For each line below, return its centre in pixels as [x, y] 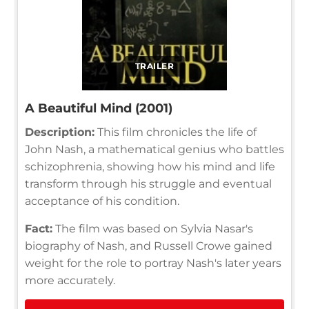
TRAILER [154, 66]
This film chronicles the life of [176, 132]
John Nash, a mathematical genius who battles [154, 149]
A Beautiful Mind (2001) [99, 108]
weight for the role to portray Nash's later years [153, 263]
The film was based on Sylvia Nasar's [153, 228]
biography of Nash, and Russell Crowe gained [149, 246]
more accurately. [70, 280]
